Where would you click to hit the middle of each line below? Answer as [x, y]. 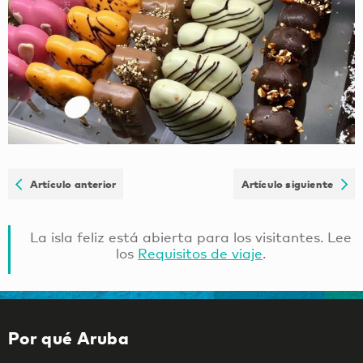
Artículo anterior [69, 184]
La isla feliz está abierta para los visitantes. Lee [191, 237]
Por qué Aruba [69, 338]
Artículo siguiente [291, 184]
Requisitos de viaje [200, 253]
